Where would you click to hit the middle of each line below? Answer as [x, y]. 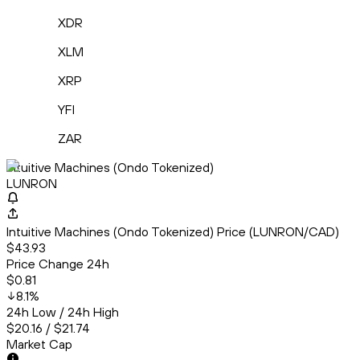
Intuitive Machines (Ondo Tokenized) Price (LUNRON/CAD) [173, 232]
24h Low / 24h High [63, 312]
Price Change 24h [58, 264]
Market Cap [39, 344]
